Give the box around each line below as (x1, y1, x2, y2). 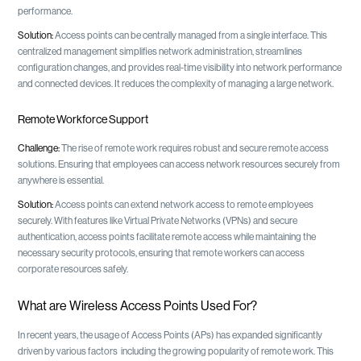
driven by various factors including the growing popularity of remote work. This (18, 346, 334, 356)
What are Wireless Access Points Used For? (18, 299, 258, 313)
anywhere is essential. (18, 175, 105, 185)
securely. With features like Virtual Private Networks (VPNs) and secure (18, 215, 298, 226)
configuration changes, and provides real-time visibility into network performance (18, 62, 342, 73)
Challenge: (18, 143, 62, 153)
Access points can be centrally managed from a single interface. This (55, 30, 328, 40)
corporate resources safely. (18, 263, 129, 274)
